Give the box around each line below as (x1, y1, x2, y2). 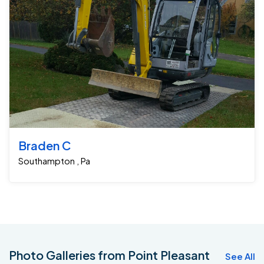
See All (225, 250, 255, 262)
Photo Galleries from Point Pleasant (9, 247, 210, 263)
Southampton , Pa (18, 155, 90, 167)
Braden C (18, 138, 71, 153)
